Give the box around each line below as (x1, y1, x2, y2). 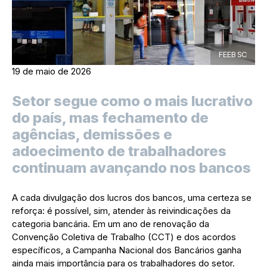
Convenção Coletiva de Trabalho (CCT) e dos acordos (12, 231, 236, 243)
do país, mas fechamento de (12, 109, 209, 127)
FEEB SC (219, 49, 247, 60)
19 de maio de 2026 (12, 66, 91, 77)
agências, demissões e (12, 126, 172, 144)
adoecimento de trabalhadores (12, 142, 226, 160)
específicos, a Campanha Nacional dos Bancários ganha (12, 244, 241, 256)
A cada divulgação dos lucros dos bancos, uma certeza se (12, 192, 252, 204)
